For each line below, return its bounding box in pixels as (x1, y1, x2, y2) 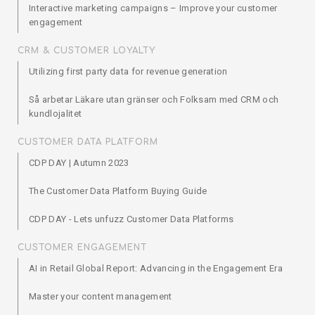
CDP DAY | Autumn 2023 (29, 157, 129, 168)
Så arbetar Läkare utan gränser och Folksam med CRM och (29, 94, 279, 105)
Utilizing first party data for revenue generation (29, 66, 228, 77)
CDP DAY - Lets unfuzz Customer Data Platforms (29, 214, 234, 224)
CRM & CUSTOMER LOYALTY (18, 46, 155, 56)
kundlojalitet (29, 108, 82, 119)
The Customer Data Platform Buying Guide (29, 186, 207, 196)
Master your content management (29, 291, 172, 302)
